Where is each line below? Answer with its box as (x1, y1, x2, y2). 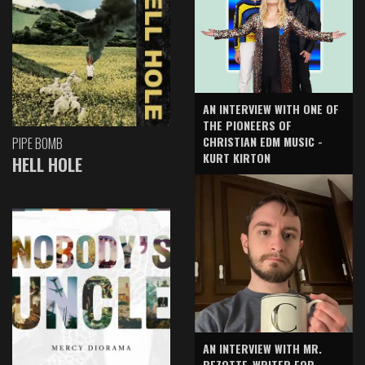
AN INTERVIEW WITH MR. (203, 339, 322, 357)
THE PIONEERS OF (203, 116, 292, 134)
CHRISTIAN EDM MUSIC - (203, 132, 323, 150)
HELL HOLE (12, 152, 82, 178)
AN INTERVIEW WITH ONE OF (203, 99, 339, 117)
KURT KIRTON (203, 148, 270, 166)
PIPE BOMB (12, 134, 63, 154)
